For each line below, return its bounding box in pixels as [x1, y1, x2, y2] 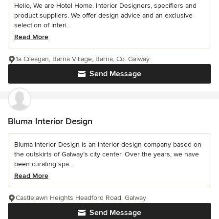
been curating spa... [14, 159, 73, 168]
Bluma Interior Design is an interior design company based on [14, 140, 201, 149]
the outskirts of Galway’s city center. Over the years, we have [14, 150, 199, 158]
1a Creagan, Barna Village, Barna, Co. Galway [16, 54, 150, 63]
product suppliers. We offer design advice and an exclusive [14, 11, 193, 20]
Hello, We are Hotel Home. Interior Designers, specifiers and [14, 1, 197, 10]
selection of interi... [14, 21, 71, 29]
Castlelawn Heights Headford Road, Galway [16, 193, 146, 202]
